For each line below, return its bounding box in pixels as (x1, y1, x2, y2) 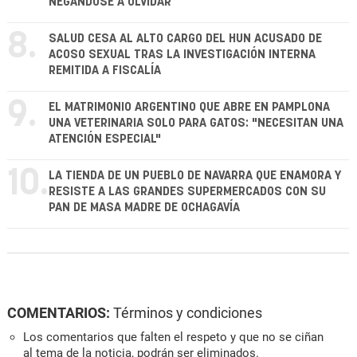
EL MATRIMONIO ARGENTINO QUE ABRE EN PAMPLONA (49, 100, 330, 113)
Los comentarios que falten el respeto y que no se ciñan (23, 329, 324, 344)
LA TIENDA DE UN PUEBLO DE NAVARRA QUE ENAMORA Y (49, 169, 341, 182)
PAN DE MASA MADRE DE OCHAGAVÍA (49, 201, 240, 214)
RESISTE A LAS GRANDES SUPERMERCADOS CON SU (49, 185, 326, 198)
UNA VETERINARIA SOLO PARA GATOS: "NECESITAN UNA (49, 116, 343, 129)
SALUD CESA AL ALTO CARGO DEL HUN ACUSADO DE (49, 32, 322, 45)
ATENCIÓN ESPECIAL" (49, 132, 161, 145)
